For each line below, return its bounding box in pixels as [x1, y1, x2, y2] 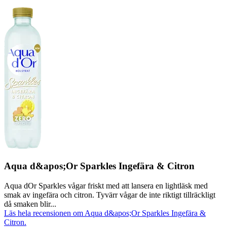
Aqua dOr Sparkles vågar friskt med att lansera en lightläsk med [4, 181, 208, 190]
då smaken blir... [4, 199, 56, 208]
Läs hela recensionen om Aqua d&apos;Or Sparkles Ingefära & [4, 208, 206, 217]
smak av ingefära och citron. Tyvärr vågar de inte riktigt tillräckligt [4, 190, 215, 199]
